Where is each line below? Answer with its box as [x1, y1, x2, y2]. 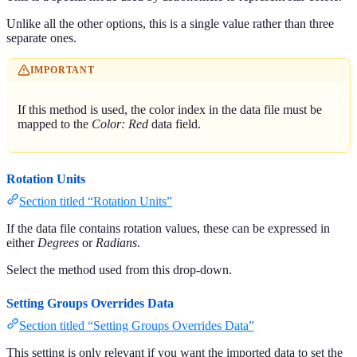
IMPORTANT [29, 65, 95, 76]
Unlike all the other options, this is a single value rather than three [6, 16, 334, 30]
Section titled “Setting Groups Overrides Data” [19, 319, 254, 333]
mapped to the [18, 116, 92, 131]
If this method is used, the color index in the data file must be [18, 102, 323, 116]
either [6, 236, 37, 250]
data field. [148, 116, 202, 131]
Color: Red [92, 116, 149, 131]
